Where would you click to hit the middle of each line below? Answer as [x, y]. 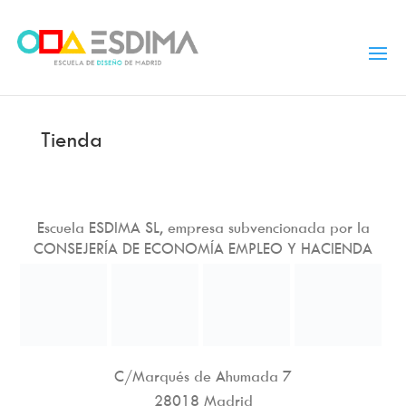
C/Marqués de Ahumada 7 [203, 376]
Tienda [71, 139]
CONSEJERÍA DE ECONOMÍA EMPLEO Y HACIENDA [203, 248]
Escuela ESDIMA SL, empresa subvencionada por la [203, 227]
